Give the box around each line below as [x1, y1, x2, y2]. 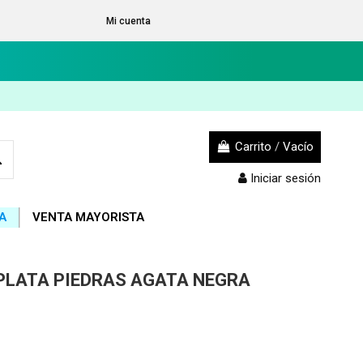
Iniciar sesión [250, 171, 321, 186]
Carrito [235, 139, 271, 154]
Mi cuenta [106, 15, 151, 27]
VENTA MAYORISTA [32, 210, 144, 224]
